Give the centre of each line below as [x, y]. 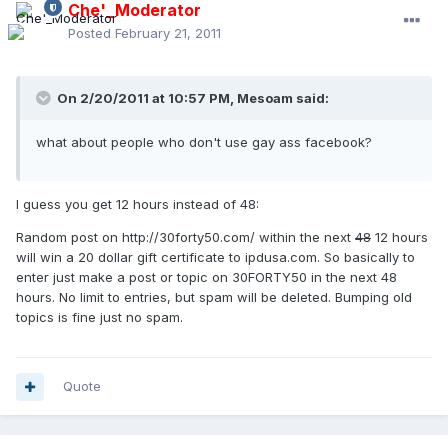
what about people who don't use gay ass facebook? [204, 142]
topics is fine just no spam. [99, 317]
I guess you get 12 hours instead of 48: [137, 204]
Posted [91, 33]
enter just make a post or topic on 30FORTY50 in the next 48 [206, 277]
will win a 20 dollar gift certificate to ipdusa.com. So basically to [215, 257]
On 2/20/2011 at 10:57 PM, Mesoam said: [191, 98]
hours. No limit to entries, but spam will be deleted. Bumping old [214, 297]
